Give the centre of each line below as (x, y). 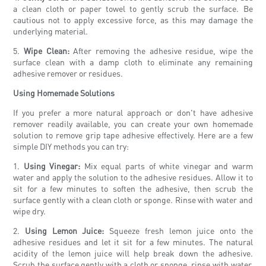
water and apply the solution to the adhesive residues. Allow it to (133, 177)
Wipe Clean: (46, 51)
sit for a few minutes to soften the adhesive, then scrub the (133, 189)
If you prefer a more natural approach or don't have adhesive (133, 113)
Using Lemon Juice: (65, 231)
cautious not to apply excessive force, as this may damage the (133, 20)
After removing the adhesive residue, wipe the (161, 51)
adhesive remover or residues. (68, 73)
